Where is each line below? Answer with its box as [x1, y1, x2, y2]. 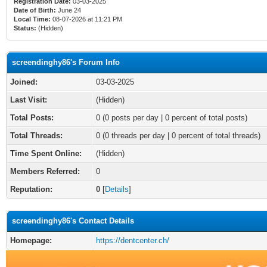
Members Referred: [10, 167, 80, 176]
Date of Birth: [14, 7, 56, 14]
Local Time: [14, 15, 51, 23]
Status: [14, 24, 36, 32]
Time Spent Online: [10, 149, 82, 158]
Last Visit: [10, 95, 47, 104]
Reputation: [10, 185, 52, 194]
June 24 [56, 7, 83, 14]
